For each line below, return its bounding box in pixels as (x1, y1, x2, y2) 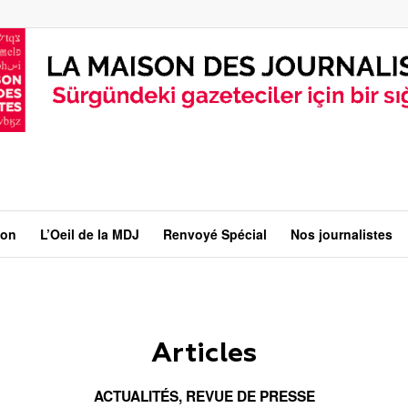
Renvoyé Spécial (162, 225, 267, 243)
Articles (151, 341, 257, 368)
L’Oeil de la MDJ (39, 225, 139, 243)
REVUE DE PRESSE (185, 386, 315, 406)
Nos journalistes (290, 225, 393, 243)
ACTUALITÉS (93, 386, 178, 406)
